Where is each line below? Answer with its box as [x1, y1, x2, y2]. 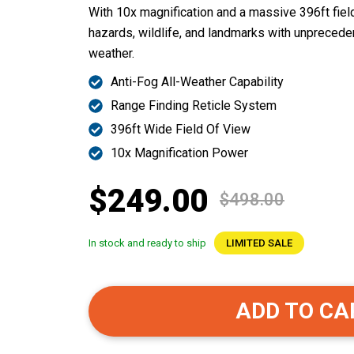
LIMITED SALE [226, 236, 292, 249]
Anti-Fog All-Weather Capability [110, 73, 284, 89]
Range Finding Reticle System [110, 97, 277, 113]
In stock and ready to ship [88, 236, 206, 249]
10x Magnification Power [110, 145, 248, 160]
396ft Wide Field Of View [110, 121, 250, 137]
